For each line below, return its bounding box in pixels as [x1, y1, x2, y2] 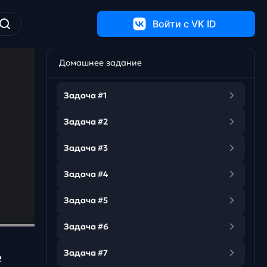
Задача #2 [64, 116, 108, 127]
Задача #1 [64, 90, 107, 101]
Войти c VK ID [153, 18, 216, 30]
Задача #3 [64, 142, 108, 153]
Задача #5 [64, 195, 108, 206]
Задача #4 [64, 169, 108, 179]
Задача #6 [64, 221, 108, 232]
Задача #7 [64, 247, 108, 258]
